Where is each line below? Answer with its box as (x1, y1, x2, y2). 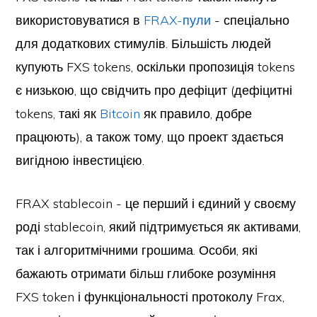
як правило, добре (140, 105, 253, 122)
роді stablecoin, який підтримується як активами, (16, 219, 301, 235)
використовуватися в (16, 12, 144, 28)
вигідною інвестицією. (16, 152, 145, 168)
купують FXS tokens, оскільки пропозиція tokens (16, 59, 296, 75)
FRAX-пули (144, 12, 212, 28)
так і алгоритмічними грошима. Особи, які (16, 242, 258, 258)
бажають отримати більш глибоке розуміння (16, 265, 277, 282)
